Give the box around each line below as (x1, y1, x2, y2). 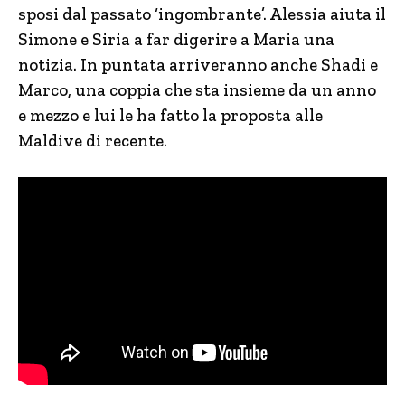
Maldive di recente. (18, 130, 167, 151)
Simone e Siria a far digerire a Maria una (18, 29, 334, 50)
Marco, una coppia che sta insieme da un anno (18, 80, 376, 100)
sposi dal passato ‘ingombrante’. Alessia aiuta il (18, 4, 386, 24)
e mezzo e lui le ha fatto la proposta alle (18, 105, 323, 126)
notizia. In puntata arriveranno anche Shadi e (18, 54, 378, 75)
